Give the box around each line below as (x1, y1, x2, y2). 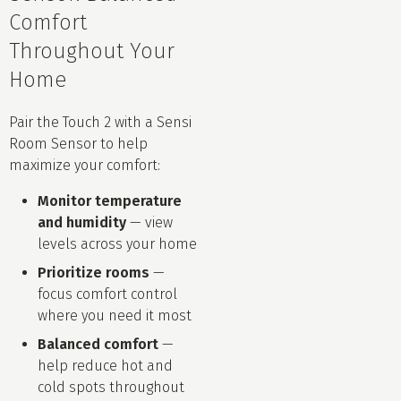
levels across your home (38, 235, 197, 252)
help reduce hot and (38, 356, 173, 374)
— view (130, 213, 173, 231)
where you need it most (38, 306, 192, 324)
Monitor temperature (38, 192, 182, 209)
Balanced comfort (38, 335, 162, 353)
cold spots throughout (38, 378, 184, 396)
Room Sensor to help (9, 134, 148, 152)
